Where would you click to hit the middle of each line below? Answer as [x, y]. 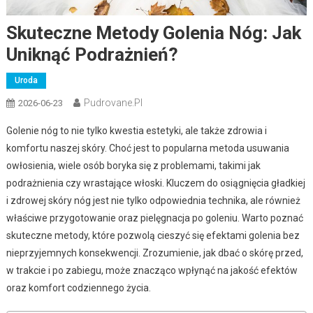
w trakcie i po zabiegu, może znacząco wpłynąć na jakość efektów [152, 270]
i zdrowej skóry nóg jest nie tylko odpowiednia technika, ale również [153, 200]
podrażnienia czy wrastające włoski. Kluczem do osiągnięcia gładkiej [155, 183]
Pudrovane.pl [113, 102]
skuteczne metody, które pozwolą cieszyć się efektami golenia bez [153, 235]
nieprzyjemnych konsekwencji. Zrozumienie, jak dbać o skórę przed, [154, 253]
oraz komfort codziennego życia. [78, 287]
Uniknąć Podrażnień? [92, 54]
